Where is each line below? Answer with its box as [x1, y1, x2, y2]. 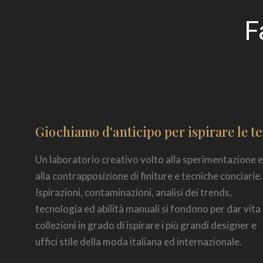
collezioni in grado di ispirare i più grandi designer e [35, 218, 257, 231]
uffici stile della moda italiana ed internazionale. [35, 235, 242, 248]
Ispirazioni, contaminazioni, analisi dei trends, [35, 186, 232, 198]
